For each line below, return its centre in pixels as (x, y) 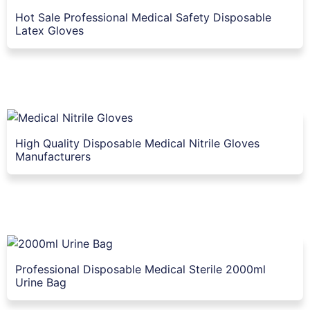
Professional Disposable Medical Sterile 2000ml (140, 269)
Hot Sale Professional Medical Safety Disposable (143, 17)
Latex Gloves (49, 30)
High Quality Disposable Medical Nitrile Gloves (137, 143)
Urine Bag (41, 282)
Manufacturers (53, 156)
